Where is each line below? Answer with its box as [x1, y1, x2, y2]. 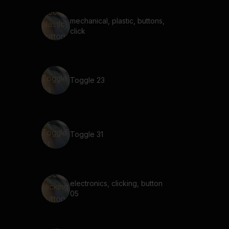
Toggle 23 [70, 76, 105, 84]
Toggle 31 [70, 130, 103, 139]
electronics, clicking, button [70, 179, 163, 188]
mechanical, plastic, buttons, [70, 16, 165, 25]
